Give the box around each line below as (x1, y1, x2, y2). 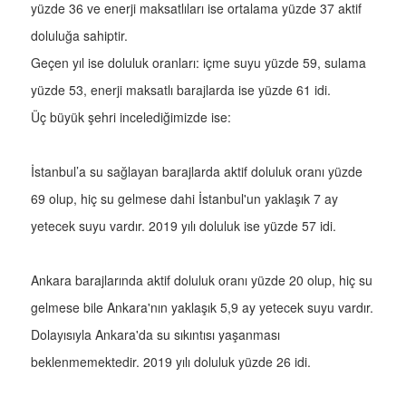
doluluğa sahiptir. (31, 26, 131, 45)
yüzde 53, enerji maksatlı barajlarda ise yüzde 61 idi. (31, 81, 331, 100)
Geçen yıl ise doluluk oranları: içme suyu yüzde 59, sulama (31, 53, 366, 72)
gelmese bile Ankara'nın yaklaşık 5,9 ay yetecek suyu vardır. (31, 298, 373, 317)
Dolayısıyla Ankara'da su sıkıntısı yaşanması (31, 325, 280, 344)
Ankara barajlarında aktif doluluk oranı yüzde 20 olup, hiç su (31, 271, 372, 290)
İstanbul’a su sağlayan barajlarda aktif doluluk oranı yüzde (31, 162, 362, 181)
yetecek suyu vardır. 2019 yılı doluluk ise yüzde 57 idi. (31, 217, 336, 236)
